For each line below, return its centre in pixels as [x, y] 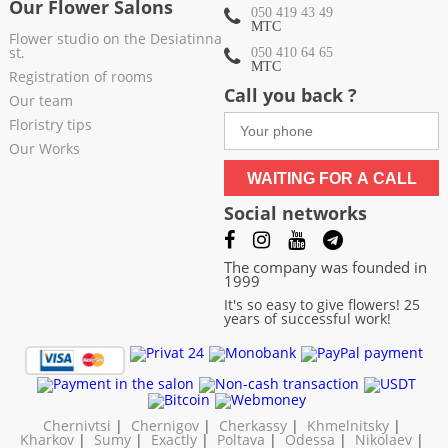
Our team [40, 101]
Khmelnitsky [348, 425]
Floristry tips [50, 125]
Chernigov [165, 425]
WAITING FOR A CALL [331, 179]
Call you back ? [290, 95]
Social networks [295, 213]
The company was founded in [325, 267]
